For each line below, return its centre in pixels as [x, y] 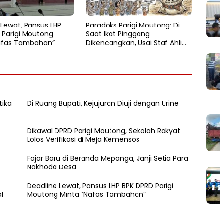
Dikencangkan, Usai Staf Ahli [134, 42]
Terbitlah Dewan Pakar [124, 51]
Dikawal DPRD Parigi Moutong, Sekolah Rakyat [104, 130]
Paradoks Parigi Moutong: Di [133, 25]
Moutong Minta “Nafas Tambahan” [87, 194]
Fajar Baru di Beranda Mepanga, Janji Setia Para [108, 158]
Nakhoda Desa [52, 167]
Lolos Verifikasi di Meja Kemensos [83, 139]
